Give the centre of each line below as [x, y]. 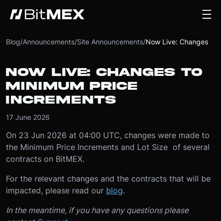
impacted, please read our [56, 190]
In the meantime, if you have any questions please [97, 210]
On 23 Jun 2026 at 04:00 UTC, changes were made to [108, 135]
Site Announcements [110, 42]
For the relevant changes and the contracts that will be [108, 179]
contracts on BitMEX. [46, 159]
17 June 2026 [28, 117]
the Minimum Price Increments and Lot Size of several [108, 147]
